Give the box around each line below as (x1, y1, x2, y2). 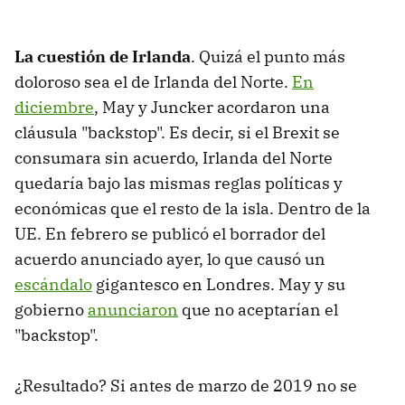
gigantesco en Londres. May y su (92, 273, 345, 295)
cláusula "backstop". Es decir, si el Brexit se (14, 121, 340, 143)
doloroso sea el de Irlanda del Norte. (14, 71, 292, 92)
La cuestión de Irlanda (14, 45, 191, 67)
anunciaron (88, 298, 178, 320)
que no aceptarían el (178, 298, 338, 320)
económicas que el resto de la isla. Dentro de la (14, 197, 371, 219)
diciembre (14, 96, 94, 118)
